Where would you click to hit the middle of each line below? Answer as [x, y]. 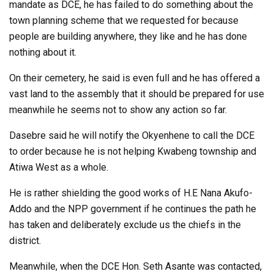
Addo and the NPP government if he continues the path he [133, 209]
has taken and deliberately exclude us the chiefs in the [125, 224]
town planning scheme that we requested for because [124, 20]
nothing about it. [43, 52]
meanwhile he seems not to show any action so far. [118, 109]
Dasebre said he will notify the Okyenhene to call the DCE [132, 135]
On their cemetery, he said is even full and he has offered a [135, 78]
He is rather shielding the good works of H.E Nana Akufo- [131, 193]
